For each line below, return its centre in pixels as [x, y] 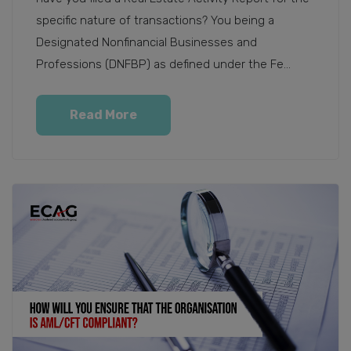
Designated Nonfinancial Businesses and [147, 42]
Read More [103, 114]
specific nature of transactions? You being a [155, 20]
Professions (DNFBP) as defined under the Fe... [163, 64]
